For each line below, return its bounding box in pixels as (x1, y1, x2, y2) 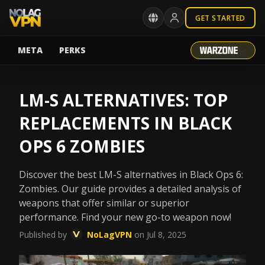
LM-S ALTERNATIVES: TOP (19, 89, 228, 111)
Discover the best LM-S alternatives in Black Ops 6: (19, 168, 243, 181)
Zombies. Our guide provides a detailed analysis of (19, 182, 241, 195)
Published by (19, 229, 67, 240)
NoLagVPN (87, 229, 132, 240)
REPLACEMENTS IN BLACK (19, 112, 232, 134)
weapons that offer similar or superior (19, 196, 189, 209)
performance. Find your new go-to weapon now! (19, 211, 231, 224)
